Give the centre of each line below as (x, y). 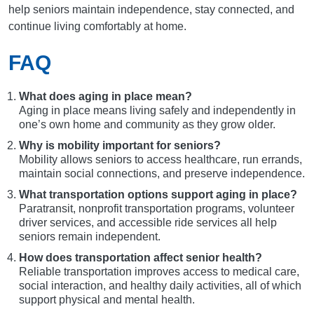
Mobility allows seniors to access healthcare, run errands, (161, 160)
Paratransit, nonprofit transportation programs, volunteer (157, 209)
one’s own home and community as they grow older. (147, 125)
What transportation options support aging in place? (158, 195)
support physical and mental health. (107, 300)
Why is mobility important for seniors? (120, 146)
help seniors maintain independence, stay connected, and (151, 10)
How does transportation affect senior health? (141, 258)
